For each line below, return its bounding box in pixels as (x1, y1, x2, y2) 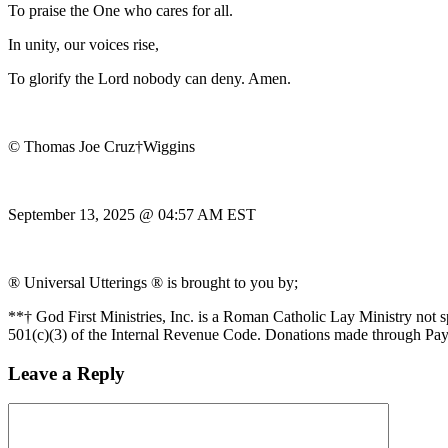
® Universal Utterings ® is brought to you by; (8, 273, 298, 291)
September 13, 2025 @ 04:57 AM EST (8, 205, 256, 223)
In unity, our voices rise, (8, 35, 159, 53)
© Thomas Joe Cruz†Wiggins (8, 137, 195, 155)
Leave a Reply (8, 362, 125, 384)
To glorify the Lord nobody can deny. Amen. (8, 69, 291, 87)
